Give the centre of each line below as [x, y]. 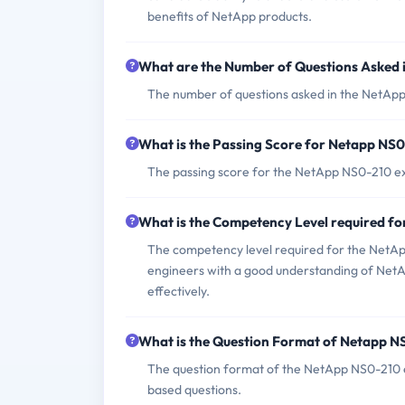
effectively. [179, 292]
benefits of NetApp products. [230, 17]
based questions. [194, 390]
